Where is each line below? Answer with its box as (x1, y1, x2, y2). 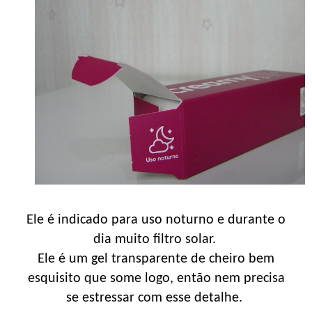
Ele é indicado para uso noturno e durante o (26, 212, 286, 227)
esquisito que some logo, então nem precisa (27, 271, 285, 286)
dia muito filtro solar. (93, 232, 219, 247)
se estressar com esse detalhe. (66, 290, 246, 305)
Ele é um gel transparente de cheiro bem (38, 251, 274, 266)
